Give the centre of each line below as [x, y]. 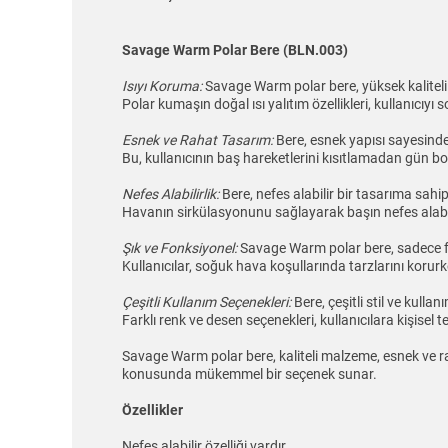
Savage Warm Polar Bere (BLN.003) [235, 50]
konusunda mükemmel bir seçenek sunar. [249, 374]
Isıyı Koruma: [163, 86]
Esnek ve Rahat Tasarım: [197, 140]
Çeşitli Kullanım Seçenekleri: [206, 302]
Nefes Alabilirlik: [170, 194]
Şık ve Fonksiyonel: [179, 248]
